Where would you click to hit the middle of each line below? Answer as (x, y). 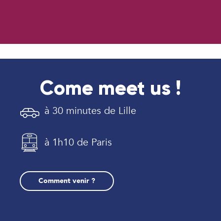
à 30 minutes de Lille (90, 111)
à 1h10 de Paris (78, 143)
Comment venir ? (67, 181)
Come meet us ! (110, 88)
